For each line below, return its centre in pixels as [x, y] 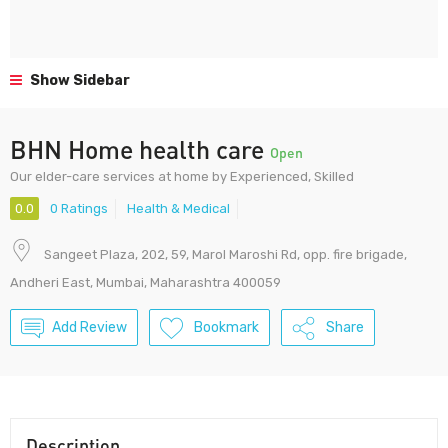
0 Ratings [79, 209]
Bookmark [226, 328]
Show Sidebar [78, 80]
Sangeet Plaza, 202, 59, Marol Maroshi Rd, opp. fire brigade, [225, 255]
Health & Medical [178, 209]
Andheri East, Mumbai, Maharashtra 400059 [145, 283]
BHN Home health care [140, 149]
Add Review [89, 328]
